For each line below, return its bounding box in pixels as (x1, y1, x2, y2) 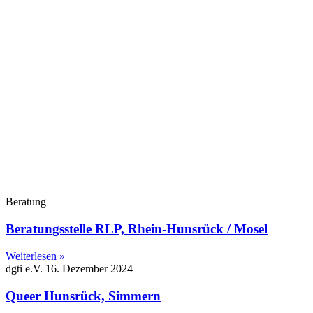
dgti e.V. (6, 262, 45, 275)
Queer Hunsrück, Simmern (6, 288, 161, 303)
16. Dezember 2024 (45, 262, 133, 275)
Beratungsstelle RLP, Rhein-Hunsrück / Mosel (6, 221, 268, 237)
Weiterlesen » (6, 249, 65, 262)
